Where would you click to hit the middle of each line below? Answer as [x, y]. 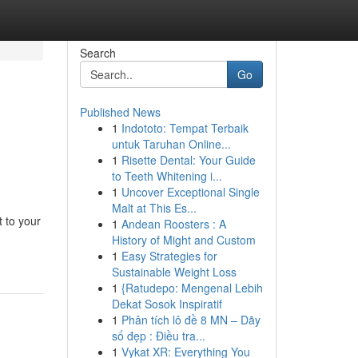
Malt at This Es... [154, 208]
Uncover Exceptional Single [190, 192]
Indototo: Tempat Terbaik [185, 128]
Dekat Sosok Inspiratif [167, 304]
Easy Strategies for [169, 256]
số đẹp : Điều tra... [158, 336]
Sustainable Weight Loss [174, 272]
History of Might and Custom [183, 240]
